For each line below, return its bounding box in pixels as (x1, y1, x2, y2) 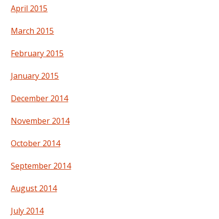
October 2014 (11, 138, 61, 149)
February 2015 (11, 48, 64, 59)
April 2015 (11, 3, 48, 14)
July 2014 (11, 205, 44, 217)
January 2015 (11, 70, 59, 82)
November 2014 (11, 115, 70, 127)
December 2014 (11, 93, 68, 104)
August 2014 (11, 183, 57, 194)
